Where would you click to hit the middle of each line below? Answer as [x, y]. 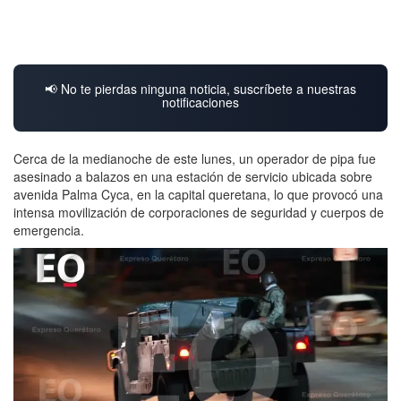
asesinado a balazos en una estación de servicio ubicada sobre [193, 176]
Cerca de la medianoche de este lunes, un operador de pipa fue [195, 158]
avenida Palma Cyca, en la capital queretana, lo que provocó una [198, 194]
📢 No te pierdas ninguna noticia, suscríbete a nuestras [200, 88]
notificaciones [200, 102]
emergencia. [49, 230]
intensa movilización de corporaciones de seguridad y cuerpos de [199, 212]
